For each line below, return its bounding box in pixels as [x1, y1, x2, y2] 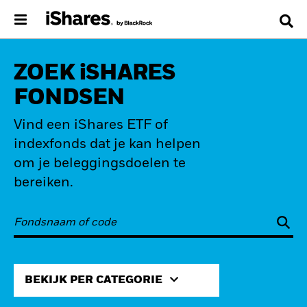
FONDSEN [14, 87, 125, 109]
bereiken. [14, 176, 73, 190]
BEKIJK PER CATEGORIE [25, 275, 162, 286]
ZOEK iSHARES [14, 62, 176, 84]
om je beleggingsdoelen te [14, 157, 186, 171]
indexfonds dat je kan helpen [14, 138, 201, 151]
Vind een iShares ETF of [14, 119, 168, 132]
